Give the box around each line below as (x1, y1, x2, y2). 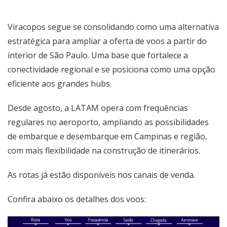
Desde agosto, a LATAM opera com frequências (8, 102, 188, 113)
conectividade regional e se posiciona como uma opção (8, 63, 215, 75)
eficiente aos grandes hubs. (8, 78, 111, 89)
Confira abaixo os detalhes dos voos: (8, 193, 146, 205)
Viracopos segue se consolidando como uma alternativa (8, 21, 219, 32)
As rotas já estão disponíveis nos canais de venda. (8, 169, 195, 180)
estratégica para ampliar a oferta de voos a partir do (8, 35, 207, 47)
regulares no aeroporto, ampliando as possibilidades (8, 116, 209, 128)
